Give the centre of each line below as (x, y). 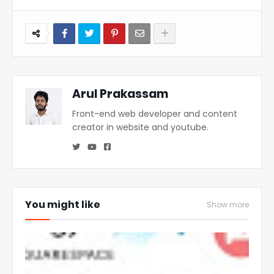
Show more (228, 205)
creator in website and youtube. (140, 127)
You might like (63, 205)
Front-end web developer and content (155, 114)
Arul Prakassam (120, 94)
